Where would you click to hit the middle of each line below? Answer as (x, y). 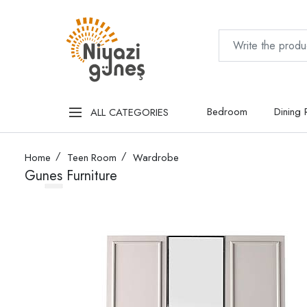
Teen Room (92, 158)
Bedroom (228, 112)
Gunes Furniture (71, 176)
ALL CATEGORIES (129, 112)
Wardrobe (156, 158)
